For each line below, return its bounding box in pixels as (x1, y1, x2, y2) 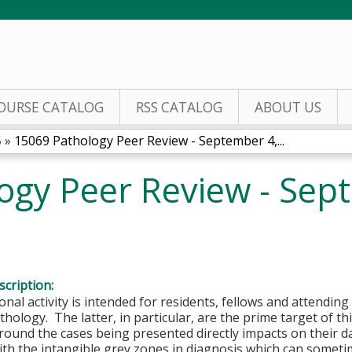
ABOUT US (255, 98, 321, 116)
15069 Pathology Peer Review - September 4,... (14, 132, 284, 149)
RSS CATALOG (136, 98, 222, 116)
